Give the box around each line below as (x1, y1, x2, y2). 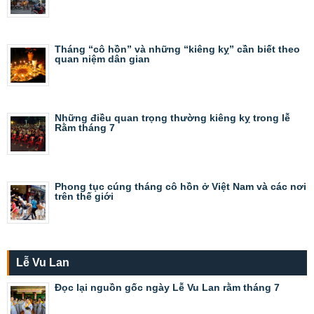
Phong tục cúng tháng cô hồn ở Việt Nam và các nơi (55, 180, 306, 192)
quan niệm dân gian (55, 53, 150, 64)
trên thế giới (55, 190, 114, 202)
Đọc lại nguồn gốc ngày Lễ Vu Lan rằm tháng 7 (55, 281, 280, 293)
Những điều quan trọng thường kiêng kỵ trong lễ (55, 111, 290, 123)
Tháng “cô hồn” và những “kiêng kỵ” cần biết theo (55, 43, 300, 55)
